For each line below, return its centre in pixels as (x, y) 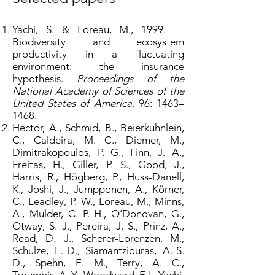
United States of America (72, 103)
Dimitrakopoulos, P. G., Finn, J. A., (98, 152)
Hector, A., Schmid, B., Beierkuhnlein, (98, 128)
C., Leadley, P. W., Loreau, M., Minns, (98, 201)
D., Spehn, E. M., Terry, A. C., (98, 263)
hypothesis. (45, 79)
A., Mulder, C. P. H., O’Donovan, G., (98, 214)
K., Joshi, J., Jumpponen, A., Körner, (98, 189)
